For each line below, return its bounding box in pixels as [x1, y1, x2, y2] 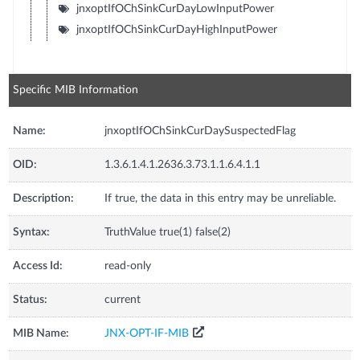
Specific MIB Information [13, 84, 139, 96]
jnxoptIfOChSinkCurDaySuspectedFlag [104, 125, 297, 137]
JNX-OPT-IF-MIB [104, 327, 190, 339]
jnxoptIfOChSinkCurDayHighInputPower [76, 23, 277, 35]
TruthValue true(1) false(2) [104, 226, 231, 238]
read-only [104, 260, 152, 272]
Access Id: [13, 260, 63, 272]
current [104, 293, 141, 305]
